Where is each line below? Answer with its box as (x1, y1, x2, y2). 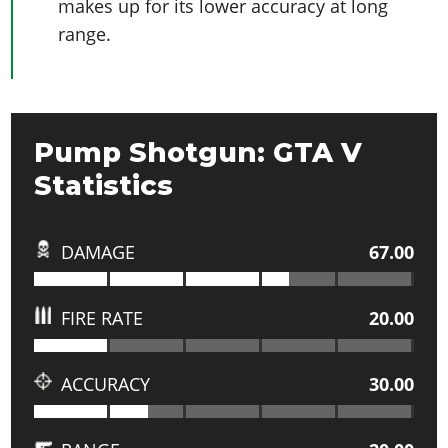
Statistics (33, 168, 173, 202)
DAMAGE (60, 239, 135, 264)
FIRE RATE (60, 305, 143, 330)
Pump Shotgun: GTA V (33, 135, 362, 169)
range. (58, 21, 112, 46)
